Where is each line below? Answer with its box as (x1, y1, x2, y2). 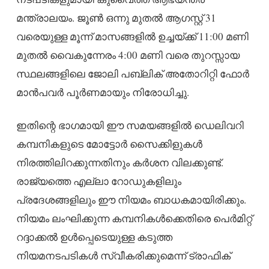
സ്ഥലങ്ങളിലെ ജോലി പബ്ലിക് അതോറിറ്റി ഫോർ (16, 67, 249, 81)
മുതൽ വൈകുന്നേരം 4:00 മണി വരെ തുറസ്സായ (16, 48, 240, 62)
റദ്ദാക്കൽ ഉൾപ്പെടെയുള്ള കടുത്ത (16, 230, 172, 244)
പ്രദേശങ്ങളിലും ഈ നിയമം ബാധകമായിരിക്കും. (16, 193, 246, 207)
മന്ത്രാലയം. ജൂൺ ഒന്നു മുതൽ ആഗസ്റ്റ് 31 (16, 11, 216, 25)
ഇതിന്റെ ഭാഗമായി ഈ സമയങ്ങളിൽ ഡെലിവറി (16, 118, 244, 133)
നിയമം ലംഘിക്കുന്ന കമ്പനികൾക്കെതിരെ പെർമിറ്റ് (16, 211, 252, 226)
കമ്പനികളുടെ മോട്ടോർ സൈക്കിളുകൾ (16, 137, 202, 151)
